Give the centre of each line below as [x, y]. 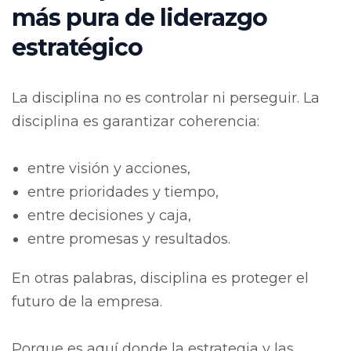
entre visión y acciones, [109, 168]
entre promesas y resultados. [129, 239]
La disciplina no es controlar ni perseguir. [157, 98]
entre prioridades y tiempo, [123, 192]
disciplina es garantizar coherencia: [136, 121]
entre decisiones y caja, [109, 215]
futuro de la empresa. [87, 301]
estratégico [77, 47]
